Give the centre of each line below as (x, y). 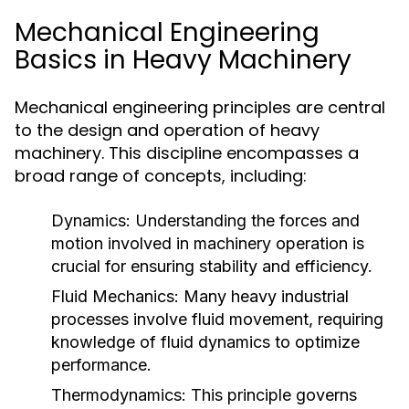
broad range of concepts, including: (161, 176)
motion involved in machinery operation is (208, 243)
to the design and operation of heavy (167, 130)
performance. (101, 365)
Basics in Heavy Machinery (183, 60)
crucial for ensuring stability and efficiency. (212, 266)
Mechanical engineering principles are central (200, 107)
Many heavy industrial (264, 296)
